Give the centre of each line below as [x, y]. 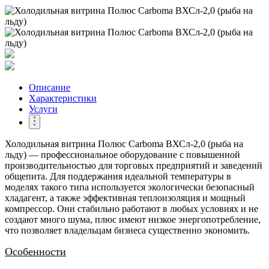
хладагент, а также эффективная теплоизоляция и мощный [125, 198]
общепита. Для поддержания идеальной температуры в [118, 176]
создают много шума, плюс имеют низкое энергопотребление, [133, 219]
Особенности [35, 251]
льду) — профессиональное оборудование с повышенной [122, 154]
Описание [50, 87]
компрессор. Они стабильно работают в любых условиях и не [131, 208]
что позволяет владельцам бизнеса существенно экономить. [127, 230]
